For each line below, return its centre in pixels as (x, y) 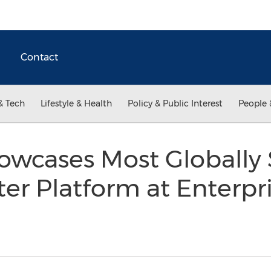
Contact (39, 57)
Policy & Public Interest (175, 103)
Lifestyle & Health (76, 103)
